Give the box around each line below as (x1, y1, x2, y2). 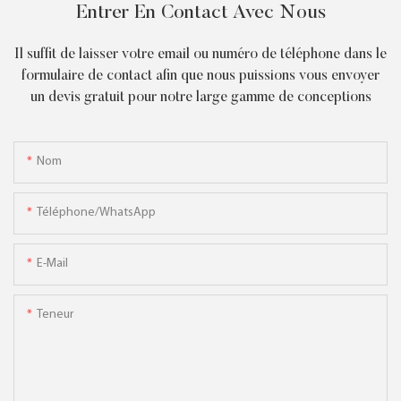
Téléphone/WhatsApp (37, 206, 156, 220)
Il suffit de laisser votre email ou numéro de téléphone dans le (14, 47, 387, 62)
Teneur (37, 308, 73, 322)
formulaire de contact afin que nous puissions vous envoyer (21, 68, 380, 83)
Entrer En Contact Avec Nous (75, 3, 326, 23)
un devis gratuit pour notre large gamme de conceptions (30, 90, 371, 105)
